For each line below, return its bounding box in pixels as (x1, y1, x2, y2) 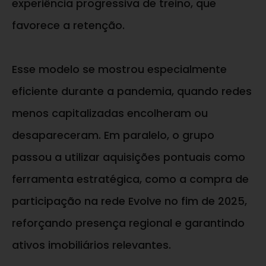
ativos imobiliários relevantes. (12, 237, 171, 253)
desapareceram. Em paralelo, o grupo (12, 128, 214, 143)
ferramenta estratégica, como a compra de (12, 172, 249, 187)
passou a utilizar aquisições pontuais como (12, 150, 245, 165)
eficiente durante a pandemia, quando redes (12, 84, 252, 99)
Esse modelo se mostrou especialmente (12, 62, 227, 77)
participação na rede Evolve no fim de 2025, (12, 194, 247, 209)
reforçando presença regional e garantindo (12, 216, 245, 231)
